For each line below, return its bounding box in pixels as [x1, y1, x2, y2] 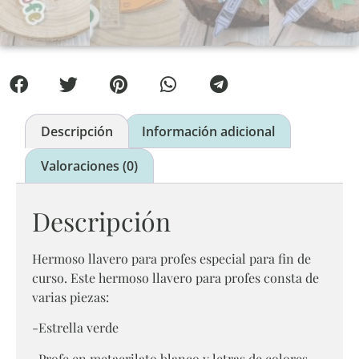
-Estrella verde [32, 319, 119, 337]
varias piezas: [32, 288, 109, 305]
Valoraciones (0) [41, 157, 139, 175]
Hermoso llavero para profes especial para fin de [32, 249, 311, 267]
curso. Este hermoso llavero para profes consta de [32, 268, 319, 286]
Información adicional [141, 122, 275, 140]
